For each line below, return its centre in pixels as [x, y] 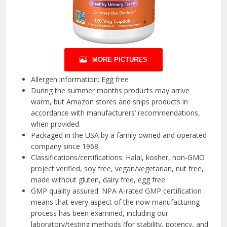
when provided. [56, 124]
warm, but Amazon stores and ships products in [110, 102]
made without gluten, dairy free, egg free [98, 180]
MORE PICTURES [120, 60]
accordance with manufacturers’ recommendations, [116, 113]
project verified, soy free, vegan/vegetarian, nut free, [118, 169]
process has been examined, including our [100, 213]
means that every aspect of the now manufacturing [116, 202]
